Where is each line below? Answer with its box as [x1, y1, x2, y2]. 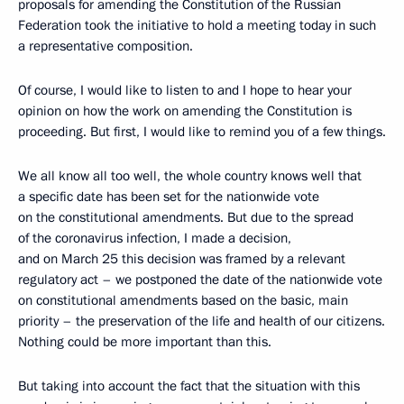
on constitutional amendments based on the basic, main [18, 291, 348, 309]
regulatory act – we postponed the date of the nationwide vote [18, 271, 382, 289]
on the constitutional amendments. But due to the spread [18, 208, 353, 226]
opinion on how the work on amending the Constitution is [18, 102, 352, 120]
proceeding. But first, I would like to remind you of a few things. [18, 123, 386, 141]
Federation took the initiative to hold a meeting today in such [18, 16, 376, 34]
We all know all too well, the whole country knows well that [18, 167, 362, 185]
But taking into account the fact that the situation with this [18, 377, 360, 395]
